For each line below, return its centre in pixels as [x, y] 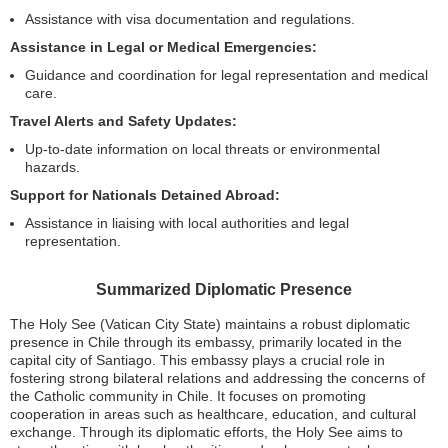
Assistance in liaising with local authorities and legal [187, 223]
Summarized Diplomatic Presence [224, 289]
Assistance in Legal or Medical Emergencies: [163, 47]
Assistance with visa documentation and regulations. [190, 19]
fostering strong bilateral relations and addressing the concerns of [217, 378]
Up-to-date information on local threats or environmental [202, 149]
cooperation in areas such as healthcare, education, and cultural [213, 414]
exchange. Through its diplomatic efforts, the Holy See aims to [206, 432]
